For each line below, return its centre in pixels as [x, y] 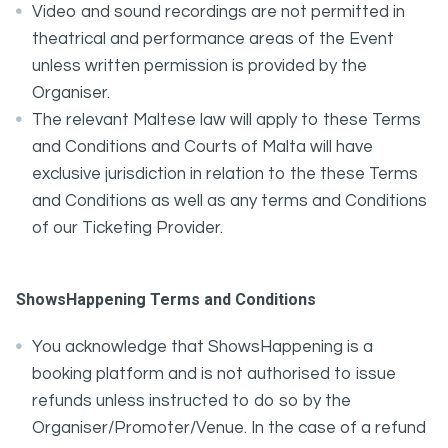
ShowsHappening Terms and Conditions [166, 299]
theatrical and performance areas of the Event [213, 39]
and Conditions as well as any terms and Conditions [229, 201]
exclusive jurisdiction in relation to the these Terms [225, 174]
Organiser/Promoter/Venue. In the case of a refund [229, 428]
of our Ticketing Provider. [127, 228]
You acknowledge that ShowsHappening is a [202, 347]
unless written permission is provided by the [199, 66]
